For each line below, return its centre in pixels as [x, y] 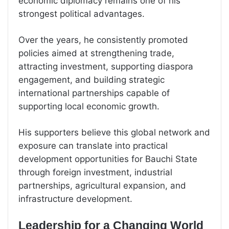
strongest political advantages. [82, 14]
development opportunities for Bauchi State [108, 159]
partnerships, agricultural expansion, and [102, 186]
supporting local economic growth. [89, 107]
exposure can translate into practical [93, 146]
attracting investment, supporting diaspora [106, 67]
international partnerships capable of [94, 93]
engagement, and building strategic [91, 80]
